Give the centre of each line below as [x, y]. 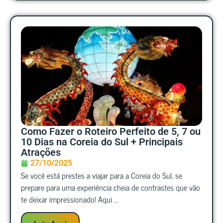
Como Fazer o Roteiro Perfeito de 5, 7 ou [111, 131]
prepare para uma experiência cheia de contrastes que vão [111, 187]
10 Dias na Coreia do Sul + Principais [102, 142]
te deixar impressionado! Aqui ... [70, 199]
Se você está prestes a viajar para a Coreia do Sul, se [102, 175]
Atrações [41, 152]
